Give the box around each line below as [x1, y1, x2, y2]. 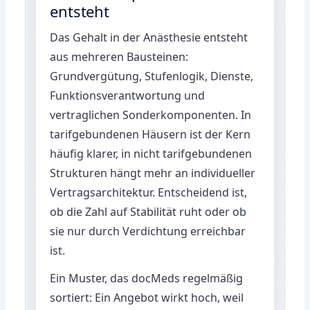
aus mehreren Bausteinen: [50, 48, 189, 64]
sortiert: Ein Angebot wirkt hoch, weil [50, 289, 244, 305]
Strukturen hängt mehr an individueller [50, 165, 256, 181]
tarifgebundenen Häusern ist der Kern [50, 126, 251, 142]
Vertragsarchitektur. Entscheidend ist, [50, 184, 248, 200]
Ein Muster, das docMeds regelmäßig [50, 270, 244, 286]
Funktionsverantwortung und [50, 87, 206, 103]
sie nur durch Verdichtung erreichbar [50, 223, 246, 239]
